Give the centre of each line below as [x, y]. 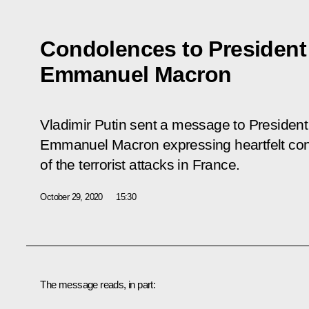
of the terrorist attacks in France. [140, 165]
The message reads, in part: [98, 284]
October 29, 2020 [71, 197]
